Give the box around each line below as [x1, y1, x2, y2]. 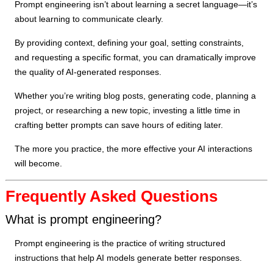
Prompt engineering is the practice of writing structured [15, 238, 226, 249]
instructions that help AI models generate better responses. [15, 253, 243, 263]
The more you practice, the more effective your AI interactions [15, 144, 253, 154]
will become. [15, 158, 63, 169]
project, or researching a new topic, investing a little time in [15, 105, 241, 116]
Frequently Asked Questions [5, 187, 218, 206]
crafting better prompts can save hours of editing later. [15, 120, 224, 130]
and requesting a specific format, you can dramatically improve [15, 52, 257, 63]
